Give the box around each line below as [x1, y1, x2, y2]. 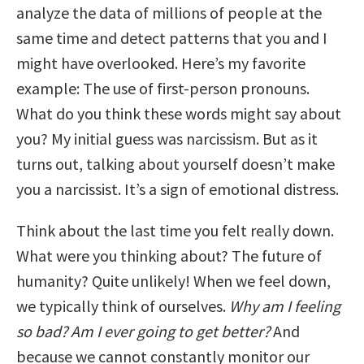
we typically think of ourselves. [16, 295, 229, 316]
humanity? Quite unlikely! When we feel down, [16, 270, 331, 291]
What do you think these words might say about [16, 102, 341, 123]
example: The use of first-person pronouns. [16, 77, 310, 98]
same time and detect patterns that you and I [16, 27, 327, 48]
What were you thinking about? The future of [16, 245, 322, 266]
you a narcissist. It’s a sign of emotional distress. [16, 178, 339, 199]
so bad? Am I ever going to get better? [16, 320, 270, 341]
